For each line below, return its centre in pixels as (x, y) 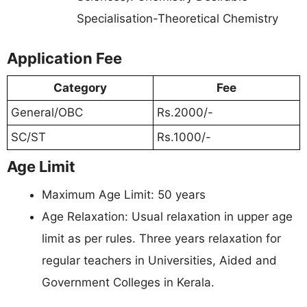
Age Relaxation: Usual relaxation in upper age (167, 216)
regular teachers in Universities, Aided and (159, 260)
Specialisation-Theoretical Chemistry (177, 19)
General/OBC (47, 112)
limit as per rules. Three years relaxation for (161, 238)
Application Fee (64, 58)
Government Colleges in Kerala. (128, 282)
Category (80, 87)
